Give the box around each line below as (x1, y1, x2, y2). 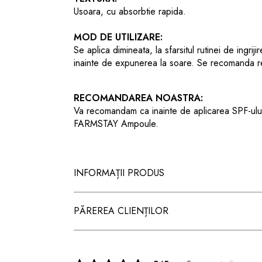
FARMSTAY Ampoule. (74, 117, 159, 130)
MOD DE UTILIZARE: (74, 30, 166, 44)
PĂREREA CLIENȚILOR (74, 204, 169, 218)
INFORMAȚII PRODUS (74, 166, 165, 180)
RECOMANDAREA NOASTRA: (74, 91, 204, 105)
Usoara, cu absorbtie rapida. (74, 5, 187, 18)
